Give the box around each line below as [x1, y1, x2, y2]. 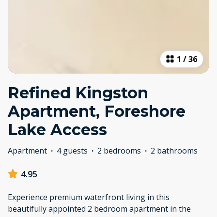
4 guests [57, 145, 88, 156]
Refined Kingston [8, 83, 148, 102]
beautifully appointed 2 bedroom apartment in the [8, 203, 191, 214]
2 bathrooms [151, 145, 198, 156]
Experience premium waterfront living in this [8, 191, 170, 202]
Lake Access [8, 120, 107, 139]
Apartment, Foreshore [8, 101, 186, 121]
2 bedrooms [97, 145, 141, 156]
